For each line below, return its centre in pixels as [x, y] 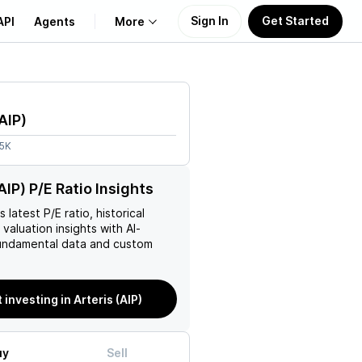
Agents [55, 21]
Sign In [210, 20]
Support [48, 169]
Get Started [295, 20]
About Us [51, 92]
